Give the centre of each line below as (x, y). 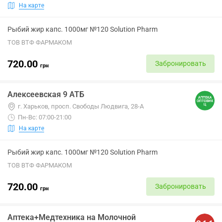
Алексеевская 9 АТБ (46, 94)
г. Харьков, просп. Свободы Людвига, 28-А (81, 106)
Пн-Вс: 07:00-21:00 (45, 117)
